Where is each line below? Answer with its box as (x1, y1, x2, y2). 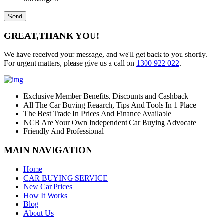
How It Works (23, 191, 67, 200)
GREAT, (4, 30, 39, 41)
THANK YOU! (39, 30, 99, 41)
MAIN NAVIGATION (4, 145, 92, 156)
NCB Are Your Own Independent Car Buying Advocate (23, 118, 196, 127)
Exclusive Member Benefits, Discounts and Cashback (23, 92, 188, 101)
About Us (23, 208, 54, 217)
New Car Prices (23, 182, 72, 191)
